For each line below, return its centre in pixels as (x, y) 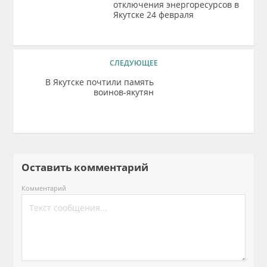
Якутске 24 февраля (154, 15)
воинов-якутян (123, 92)
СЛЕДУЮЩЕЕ (133, 63)
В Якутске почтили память (99, 82)
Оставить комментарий (90, 167)
